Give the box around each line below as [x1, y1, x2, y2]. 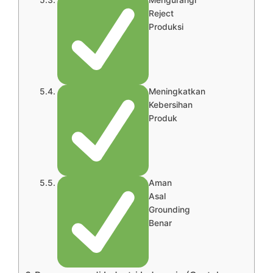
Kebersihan [148, 99, 193, 110]
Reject [148, 8, 174, 18]
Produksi [148, 21, 183, 32]
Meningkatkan [148, 86, 205, 96]
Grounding [148, 204, 190, 214]
